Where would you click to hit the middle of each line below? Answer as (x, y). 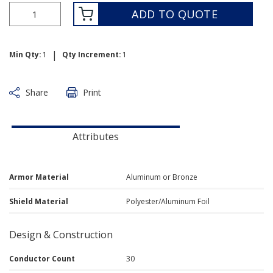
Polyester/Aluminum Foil (168, 201)
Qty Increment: (92, 55)
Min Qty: (25, 55)
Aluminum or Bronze (162, 177)
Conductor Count (42, 259)
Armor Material (39, 177)
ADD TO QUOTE (175, 14)
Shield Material (39, 201)
